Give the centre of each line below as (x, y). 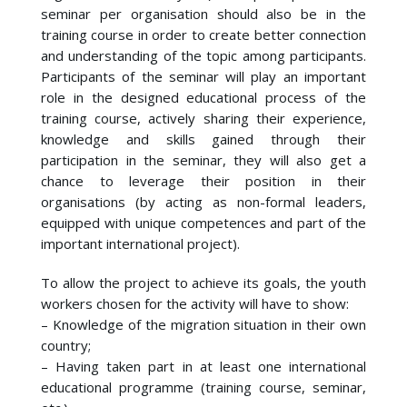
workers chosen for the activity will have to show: (195, 303)
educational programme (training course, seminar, (203, 387)
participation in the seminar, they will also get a (203, 160)
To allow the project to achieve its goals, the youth (203, 283)
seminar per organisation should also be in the (203, 14)
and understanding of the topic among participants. (203, 55)
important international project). (140, 243)
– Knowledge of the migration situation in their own (203, 324)
